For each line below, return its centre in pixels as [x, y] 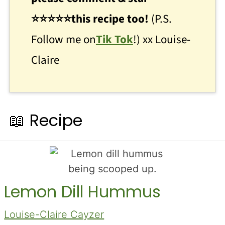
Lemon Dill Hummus [83, 192]
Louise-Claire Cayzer [54, 215]
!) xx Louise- [161, 40]
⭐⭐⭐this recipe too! [98, 19]
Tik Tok [114, 40]
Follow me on [63, 40]
